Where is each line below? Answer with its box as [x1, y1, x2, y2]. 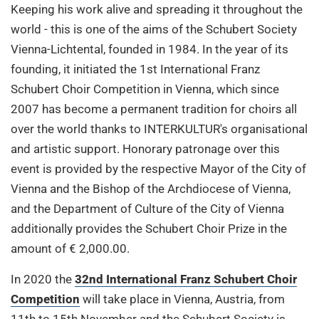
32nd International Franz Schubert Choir [75, 271, 297, 286]
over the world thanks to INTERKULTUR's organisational [11, 121, 308, 136]
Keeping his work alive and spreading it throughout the [11, 1, 303, 16]
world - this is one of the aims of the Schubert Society [11, 21, 297, 36]
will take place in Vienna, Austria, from [80, 291, 285, 306]
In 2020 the [11, 271, 75, 286]
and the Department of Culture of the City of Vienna [11, 201, 284, 216]
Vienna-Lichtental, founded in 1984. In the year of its [11, 41, 288, 56]
